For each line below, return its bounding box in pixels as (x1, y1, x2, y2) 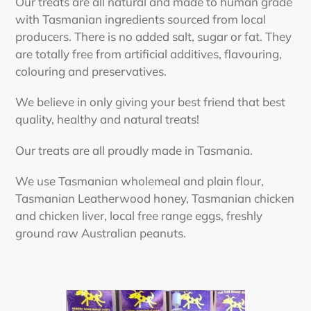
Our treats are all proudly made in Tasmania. (15, 142, 253, 158)
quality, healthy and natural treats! (15, 112, 199, 127)
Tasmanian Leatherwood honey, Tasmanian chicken (15, 191, 294, 206)
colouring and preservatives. (15, 64, 169, 78)
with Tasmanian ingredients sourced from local (15, 12, 266, 26)
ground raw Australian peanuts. (15, 226, 194, 241)
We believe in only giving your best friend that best (15, 94, 285, 110)
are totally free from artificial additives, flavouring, (15, 47, 282, 61)
